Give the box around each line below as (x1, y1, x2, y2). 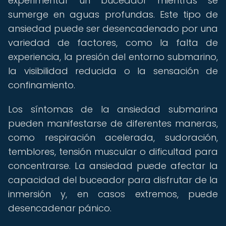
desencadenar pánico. (8, 202, 111, 214)
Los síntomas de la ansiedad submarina (8, 103, 218, 116)
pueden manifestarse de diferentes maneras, (8, 117, 218, 130)
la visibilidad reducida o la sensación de (8, 65, 218, 77)
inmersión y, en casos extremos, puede (8, 188, 218, 200)
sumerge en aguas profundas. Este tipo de (8, 8, 218, 21)
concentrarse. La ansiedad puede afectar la (8, 159, 218, 172)
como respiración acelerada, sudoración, (8, 131, 218, 144)
